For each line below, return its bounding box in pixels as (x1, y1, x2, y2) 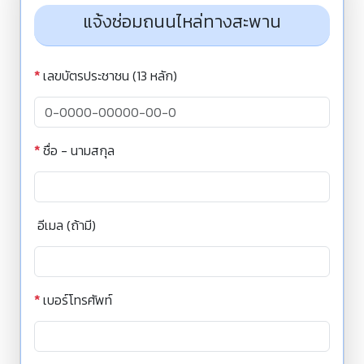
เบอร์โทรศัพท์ (43, 290, 112, 310)
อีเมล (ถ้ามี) (37, 215, 96, 235)
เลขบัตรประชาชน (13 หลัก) (43, 66, 177, 85)
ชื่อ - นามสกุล (43, 141, 115, 160)
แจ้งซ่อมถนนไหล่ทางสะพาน (83, 8, 281, 35)
